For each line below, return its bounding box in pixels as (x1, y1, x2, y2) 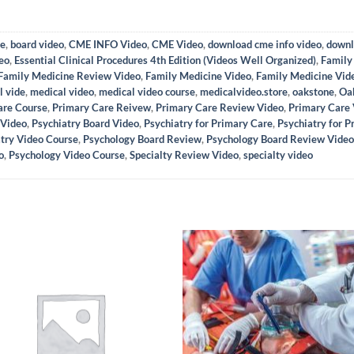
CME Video (152, 37, 203, 51)
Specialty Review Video (130, 148, 239, 161)
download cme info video (208, 37, 322, 51)
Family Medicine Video (145, 69, 251, 82)
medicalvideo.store (200, 85, 288, 98)
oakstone (292, 85, 334, 98)
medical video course (99, 85, 195, 98)
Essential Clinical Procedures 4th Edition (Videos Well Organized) (14, 53, 316, 66)
